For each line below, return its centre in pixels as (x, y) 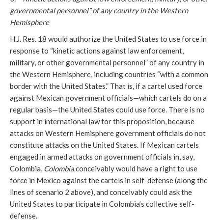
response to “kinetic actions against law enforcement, (97, 51)
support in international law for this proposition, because (102, 122)
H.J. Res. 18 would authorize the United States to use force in (108, 39)
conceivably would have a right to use (136, 169)
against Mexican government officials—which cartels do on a (108, 98)
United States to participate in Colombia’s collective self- (102, 204)
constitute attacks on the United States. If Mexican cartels (104, 145)
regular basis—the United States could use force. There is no (107, 110)
